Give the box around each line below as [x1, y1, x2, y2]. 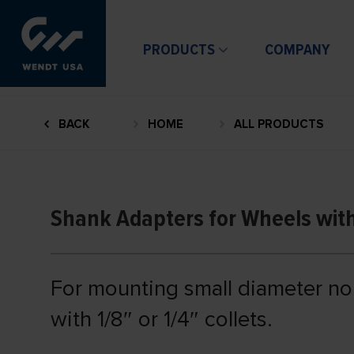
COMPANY [265, 40, 331, 60]
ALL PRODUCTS [233, 117, 323, 131]
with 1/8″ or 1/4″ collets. [51, 306, 273, 333]
